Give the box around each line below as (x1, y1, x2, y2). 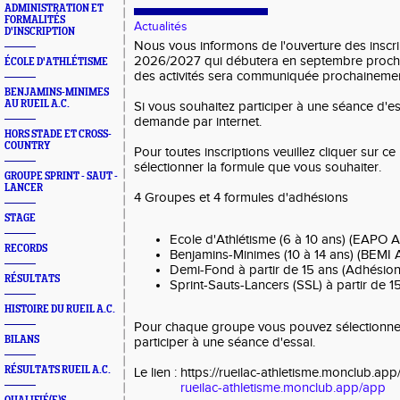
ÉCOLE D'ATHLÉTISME (4, 56, 108, 68)
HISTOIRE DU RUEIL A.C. (4, 304, 115, 315)
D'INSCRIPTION (4, 26, 75, 37)
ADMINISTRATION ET (4, 3, 104, 14)
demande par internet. (134, 114, 262, 129)
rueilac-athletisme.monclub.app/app (162, 380, 386, 396)
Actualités (134, 20, 187, 34)
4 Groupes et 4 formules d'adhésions (134, 190, 348, 205)
